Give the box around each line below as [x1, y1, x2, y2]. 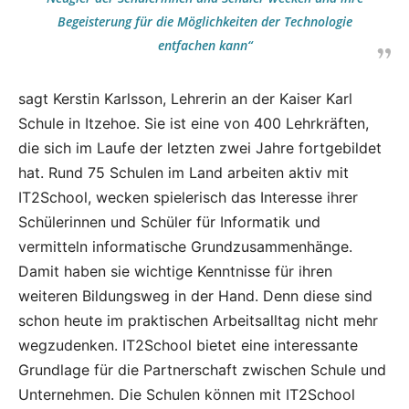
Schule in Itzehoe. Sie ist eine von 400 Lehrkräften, [18, 114, 369, 132]
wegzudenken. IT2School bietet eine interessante [18, 336, 358, 354]
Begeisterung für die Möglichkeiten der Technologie [57, 13, 352, 30]
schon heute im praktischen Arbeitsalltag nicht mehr [18, 311, 378, 330]
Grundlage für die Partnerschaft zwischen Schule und [18, 361, 386, 379]
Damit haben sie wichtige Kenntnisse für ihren [18, 262, 332, 280]
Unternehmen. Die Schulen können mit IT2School [18, 385, 355, 404]
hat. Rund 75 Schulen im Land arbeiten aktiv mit [18, 163, 349, 182]
